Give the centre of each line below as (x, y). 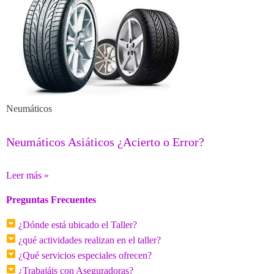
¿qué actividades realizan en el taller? (90, 240)
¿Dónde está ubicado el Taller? (78, 224)
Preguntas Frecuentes (51, 199)
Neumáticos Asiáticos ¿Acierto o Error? (105, 142)
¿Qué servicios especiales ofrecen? (85, 255)
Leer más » (28, 175)
